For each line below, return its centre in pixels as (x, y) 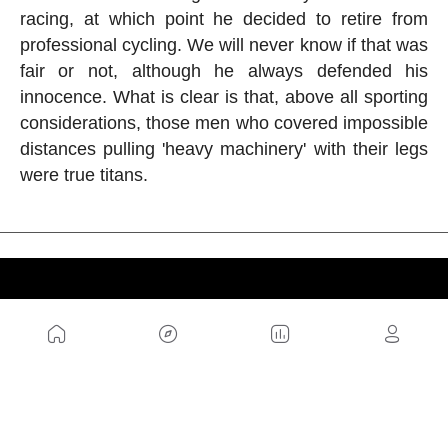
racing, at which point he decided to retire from (224, 18)
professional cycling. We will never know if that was (224, 44)
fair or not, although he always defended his (224, 70)
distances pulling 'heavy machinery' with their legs (224, 148)
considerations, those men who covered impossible (224, 122)
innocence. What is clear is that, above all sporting (224, 96)
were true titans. (83, 174)
